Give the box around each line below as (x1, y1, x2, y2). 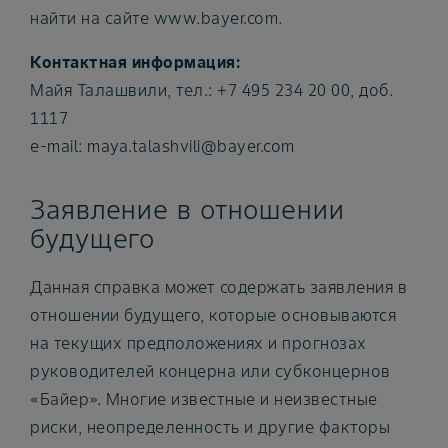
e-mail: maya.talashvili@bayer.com (30, 136, 295, 157)
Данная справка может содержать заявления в (30, 276, 407, 297)
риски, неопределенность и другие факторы (30, 416, 390, 437)
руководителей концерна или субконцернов (30, 360, 391, 381)
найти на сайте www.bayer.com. (30, 8, 283, 29)
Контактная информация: (30, 52, 240, 73)
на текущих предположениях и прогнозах (30, 332, 367, 353)
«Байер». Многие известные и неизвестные (30, 388, 378, 409)
